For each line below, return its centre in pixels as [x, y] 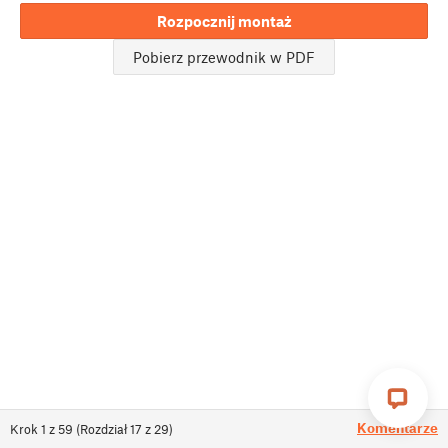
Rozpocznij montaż [224, 21]
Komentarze [397, 427]
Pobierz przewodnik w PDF [224, 57]
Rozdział [103, 429]
